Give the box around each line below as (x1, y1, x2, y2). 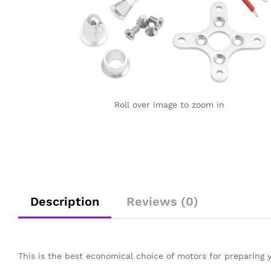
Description (30, 194, 99, 209)
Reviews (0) (126, 194, 198, 209)
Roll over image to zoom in (114, 99, 224, 109)
